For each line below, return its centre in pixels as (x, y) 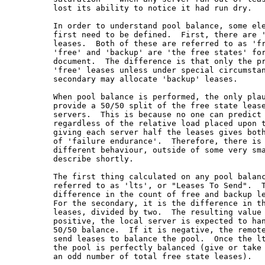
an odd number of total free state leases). (131, 256)
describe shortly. (72, 159)
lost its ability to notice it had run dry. (131, 8)
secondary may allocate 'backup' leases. (124, 79)
